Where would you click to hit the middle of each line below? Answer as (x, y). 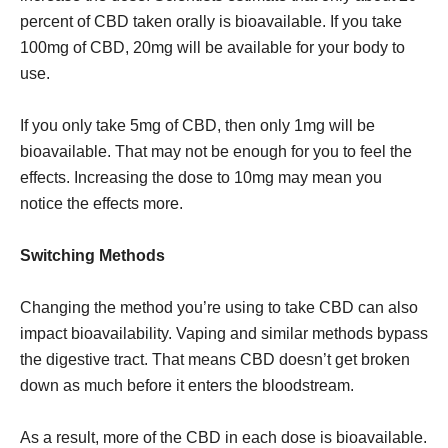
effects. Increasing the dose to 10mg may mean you (201, 177)
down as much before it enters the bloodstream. (187, 385)
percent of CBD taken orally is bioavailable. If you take (211, 21)
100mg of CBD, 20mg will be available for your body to (212, 47)
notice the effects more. (101, 203)
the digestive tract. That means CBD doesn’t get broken (215, 359)
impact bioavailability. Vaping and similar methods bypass (224, 333)
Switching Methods (92, 255)
